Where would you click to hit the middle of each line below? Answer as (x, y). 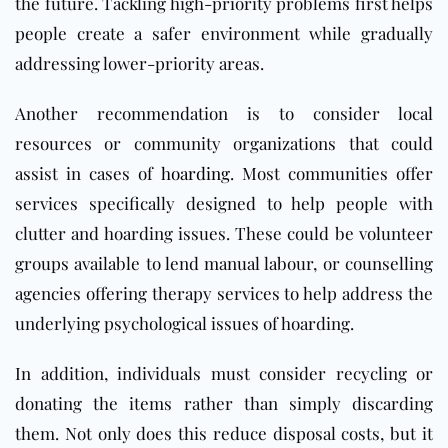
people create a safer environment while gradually (224, 33)
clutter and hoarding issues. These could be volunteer (224, 233)
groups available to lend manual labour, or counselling (224, 263)
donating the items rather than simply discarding (224, 403)
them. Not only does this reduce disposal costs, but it (224, 433)
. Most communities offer (331, 173)
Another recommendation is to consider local (224, 113)
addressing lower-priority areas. (139, 63)
